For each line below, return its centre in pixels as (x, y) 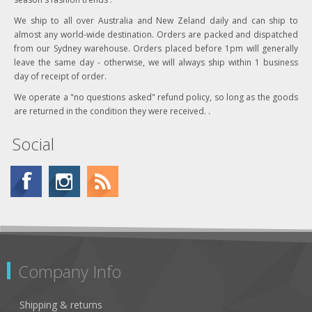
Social (33, 143)
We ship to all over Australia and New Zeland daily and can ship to (156, 20)
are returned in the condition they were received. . (112, 111)
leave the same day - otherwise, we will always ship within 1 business (156, 62)
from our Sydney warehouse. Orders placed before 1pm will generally (156, 48)
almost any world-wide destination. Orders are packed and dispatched (156, 34)
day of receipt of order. (60, 76)
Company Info (70, 271)
